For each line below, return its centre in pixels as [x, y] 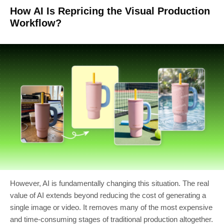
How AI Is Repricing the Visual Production [110, 11]
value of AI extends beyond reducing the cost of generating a [108, 195]
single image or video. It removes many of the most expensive [111, 207]
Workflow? [36, 23]
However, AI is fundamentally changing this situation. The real [109, 183]
